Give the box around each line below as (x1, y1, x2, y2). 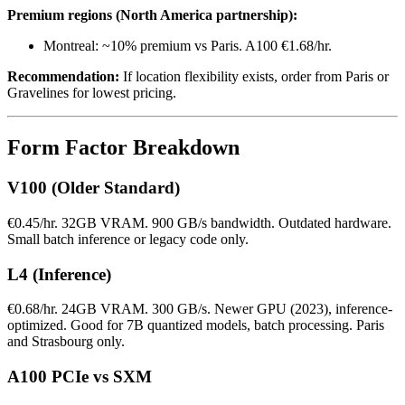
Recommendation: (7, 69, 119, 85)
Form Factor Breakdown (7, 136, 240, 160)
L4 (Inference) (7, 264, 111, 284)
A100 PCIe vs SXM (7, 367, 152, 387)
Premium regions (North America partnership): (7, 7, 297, 24)
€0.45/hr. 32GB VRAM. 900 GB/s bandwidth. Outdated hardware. (7, 215, 391, 231)
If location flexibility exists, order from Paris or (119, 69, 389, 85)
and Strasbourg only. (7, 334, 125, 350)
